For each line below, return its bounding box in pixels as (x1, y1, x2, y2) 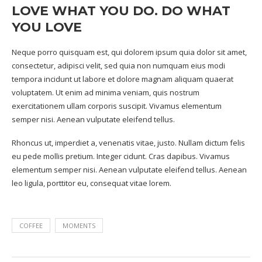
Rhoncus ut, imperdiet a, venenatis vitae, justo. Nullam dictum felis (12, 137, 245, 148)
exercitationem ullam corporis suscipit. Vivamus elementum (12, 101, 222, 111)
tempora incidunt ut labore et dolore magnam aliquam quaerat (12, 74, 233, 84)
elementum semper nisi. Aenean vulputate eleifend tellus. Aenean (12, 164, 247, 175)
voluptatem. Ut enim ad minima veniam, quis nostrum (12, 87, 199, 98)
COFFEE (19, 221, 43, 230)
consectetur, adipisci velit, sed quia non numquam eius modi (12, 60, 225, 71)
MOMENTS (63, 221, 95, 230)
